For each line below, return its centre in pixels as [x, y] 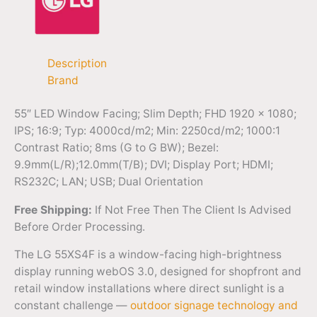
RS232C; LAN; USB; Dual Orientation [109, 182]
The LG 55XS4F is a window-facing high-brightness [148, 255]
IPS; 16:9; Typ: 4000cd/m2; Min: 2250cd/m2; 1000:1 [147, 131]
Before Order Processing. [80, 226]
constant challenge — [72, 306]
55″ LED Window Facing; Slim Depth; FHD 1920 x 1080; [155, 114]
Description [77, 63]
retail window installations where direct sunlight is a [149, 289]
